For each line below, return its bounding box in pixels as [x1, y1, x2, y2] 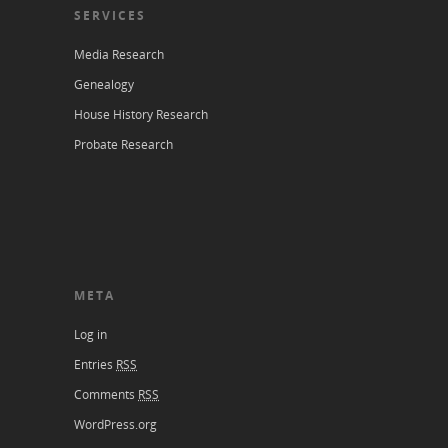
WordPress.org [74, 416, 157, 433]
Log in [74, 326, 107, 343]
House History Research [74, 106, 208, 123]
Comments [74, 386, 138, 403]
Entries [74, 356, 116, 373]
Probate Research [74, 136, 173, 153]
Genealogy [74, 76, 134, 93]
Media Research [74, 46, 164, 63]
